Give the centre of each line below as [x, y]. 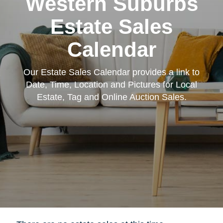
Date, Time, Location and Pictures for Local [111, 84]
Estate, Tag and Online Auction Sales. [111, 97]
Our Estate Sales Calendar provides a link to [111, 72]
